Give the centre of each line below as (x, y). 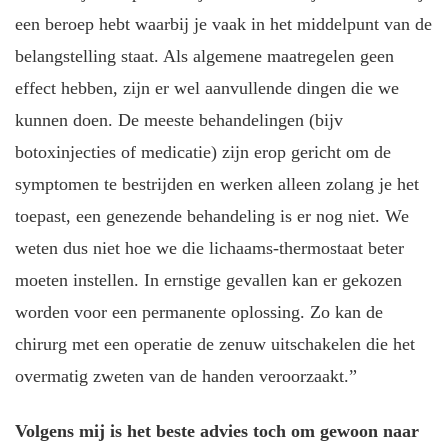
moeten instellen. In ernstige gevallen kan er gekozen (208, 280)
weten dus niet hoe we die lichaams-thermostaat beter (209, 248)
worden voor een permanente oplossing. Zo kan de (199, 312)
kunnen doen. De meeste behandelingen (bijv (179, 120)
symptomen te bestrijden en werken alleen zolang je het (217, 184)
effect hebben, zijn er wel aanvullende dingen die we (207, 88)
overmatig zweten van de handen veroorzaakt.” (186, 376)
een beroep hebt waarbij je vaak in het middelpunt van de (223, 24)
